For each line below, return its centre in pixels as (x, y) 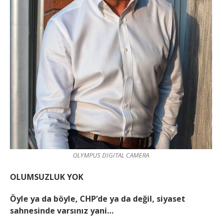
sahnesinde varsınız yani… (62, 211)
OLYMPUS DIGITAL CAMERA (111, 155)
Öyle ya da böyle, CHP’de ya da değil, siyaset (98, 199)
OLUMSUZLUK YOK (47, 177)
